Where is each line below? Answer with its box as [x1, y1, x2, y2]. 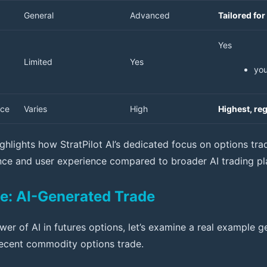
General [24, 10, 54, 21]
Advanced [130, 10, 170, 21]
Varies [24, 104, 47, 114]
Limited [24, 57, 52, 67]
